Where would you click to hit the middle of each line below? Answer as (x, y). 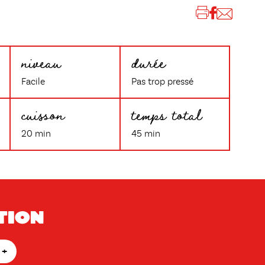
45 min (146, 134)
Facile (33, 82)
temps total (166, 114)
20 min (36, 134)
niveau (41, 62)
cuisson (43, 114)
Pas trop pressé (162, 82)
